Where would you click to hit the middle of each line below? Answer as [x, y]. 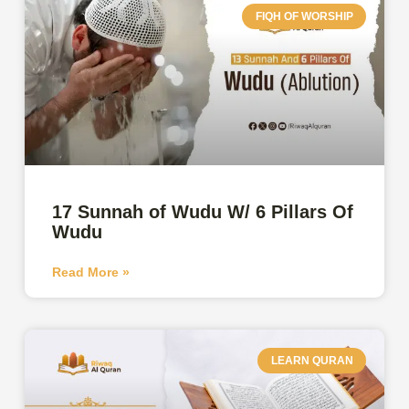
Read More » [91, 272]
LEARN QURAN [312, 360]
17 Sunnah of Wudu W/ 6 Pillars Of [203, 211]
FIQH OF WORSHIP [304, 16]
